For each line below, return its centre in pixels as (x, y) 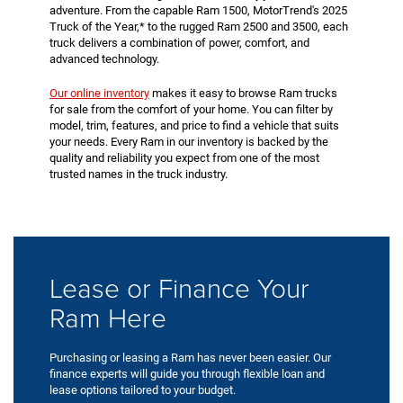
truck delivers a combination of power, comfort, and (179, 42)
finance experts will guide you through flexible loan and (187, 373)
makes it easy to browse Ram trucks (243, 93)
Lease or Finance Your (179, 287)
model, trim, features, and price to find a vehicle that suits (194, 125)
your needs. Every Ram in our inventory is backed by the (189, 141)
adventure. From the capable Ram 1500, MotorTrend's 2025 (198, 10)
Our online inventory (99, 93)
